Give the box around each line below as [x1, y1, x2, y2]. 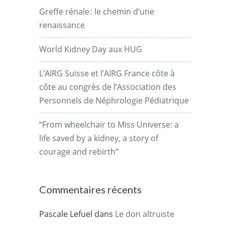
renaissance [39, 19, 85, 31]
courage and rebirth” [39, 146, 119, 157]
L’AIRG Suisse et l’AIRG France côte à [39, 67, 175, 79]
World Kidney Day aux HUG [39, 43, 143, 55]
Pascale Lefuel [39, 208, 93, 219]
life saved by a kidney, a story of [39, 132, 159, 144]
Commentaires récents [39, 183, 142, 195]
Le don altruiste [115, 208, 175, 219]
